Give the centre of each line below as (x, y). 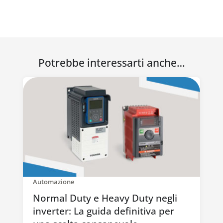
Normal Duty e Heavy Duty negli (105, 198)
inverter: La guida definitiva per (103, 211)
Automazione (53, 182)
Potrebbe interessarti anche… (111, 62)
